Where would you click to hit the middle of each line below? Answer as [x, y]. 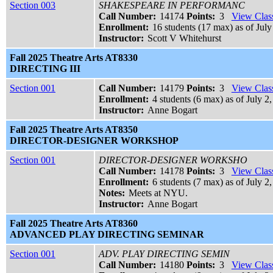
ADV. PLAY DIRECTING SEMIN [164, 254]
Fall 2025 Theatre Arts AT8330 [74, 58]
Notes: [112, 193]
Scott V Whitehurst [185, 38]
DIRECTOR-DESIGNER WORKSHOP [94, 141]
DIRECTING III [45, 69]
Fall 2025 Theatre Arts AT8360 [74, 224]
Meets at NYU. [158, 193]
